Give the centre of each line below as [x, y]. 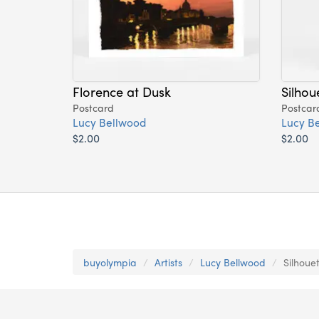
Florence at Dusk [122, 91]
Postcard [93, 108]
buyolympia [110, 262]
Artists [168, 262]
